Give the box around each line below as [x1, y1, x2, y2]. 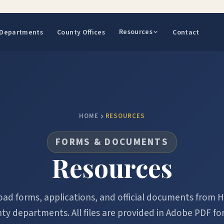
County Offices [57, 27, 105, 37]
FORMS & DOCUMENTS [55, 135, 169, 149]
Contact [172, 27, 199, 37]
